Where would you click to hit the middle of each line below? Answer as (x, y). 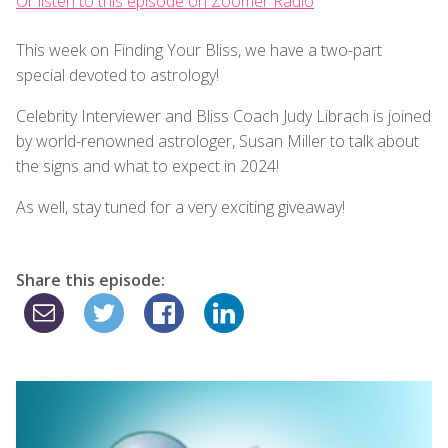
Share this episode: (90, 279)
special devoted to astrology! (117, 74)
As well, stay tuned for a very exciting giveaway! (180, 206)
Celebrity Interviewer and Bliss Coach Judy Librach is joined (223, 115)
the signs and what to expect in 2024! (147, 165)
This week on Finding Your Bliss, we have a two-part (199, 49)
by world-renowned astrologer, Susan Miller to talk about (217, 140)
